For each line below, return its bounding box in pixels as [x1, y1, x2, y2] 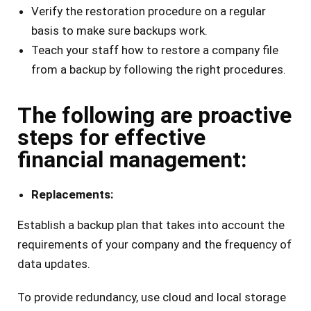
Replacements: [31, 187, 113, 202]
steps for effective [17, 124, 205, 151]
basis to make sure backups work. [31, 24, 208, 38]
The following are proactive [17, 102, 292, 129]
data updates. [17, 257, 90, 271]
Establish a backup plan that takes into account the [17, 218, 285, 233]
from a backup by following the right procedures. [31, 62, 286, 77]
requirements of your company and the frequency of [17, 237, 292, 252]
